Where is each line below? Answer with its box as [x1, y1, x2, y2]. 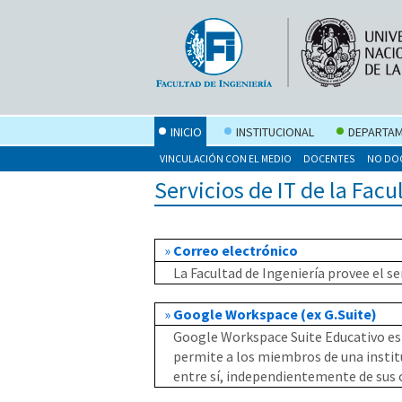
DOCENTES [303, 152, 356, 165]
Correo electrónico [173, 241, 298, 260]
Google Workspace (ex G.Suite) [173, 305, 377, 324]
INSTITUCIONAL [236, 124, 314, 140]
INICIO [170, 124, 202, 140]
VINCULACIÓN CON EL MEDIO [160, 152, 293, 165]
